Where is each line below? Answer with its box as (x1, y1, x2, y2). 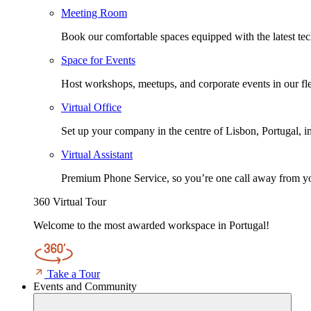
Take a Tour (47, 268, 100, 280)
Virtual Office (61, 101, 121, 114)
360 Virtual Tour (33, 196, 106, 208)
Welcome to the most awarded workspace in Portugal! (33, 219, 269, 232)
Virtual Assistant (61, 149, 133, 161)
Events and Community (33, 280, 137, 293)
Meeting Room (61, 7, 127, 19)
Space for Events (61, 54, 135, 67)
